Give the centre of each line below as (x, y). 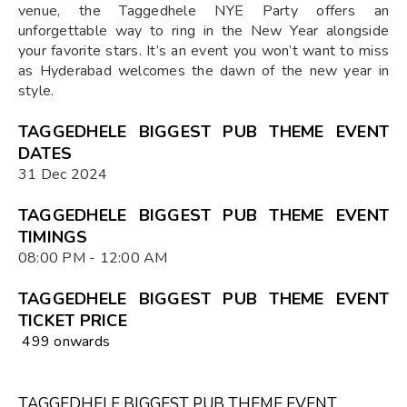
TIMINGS (53, 237)
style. (36, 90)
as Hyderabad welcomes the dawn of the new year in (203, 70)
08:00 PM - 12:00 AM (93, 258)
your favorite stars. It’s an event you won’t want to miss (203, 50)
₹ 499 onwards (65, 341)
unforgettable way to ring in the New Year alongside (203, 30)
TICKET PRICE (73, 320)
